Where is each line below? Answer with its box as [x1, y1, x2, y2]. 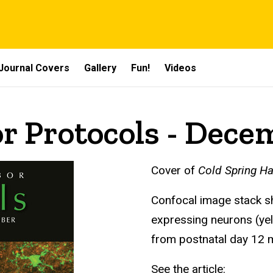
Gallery [84, 62, 116, 74]
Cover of [151, 163, 198, 178]
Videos [165, 62, 196, 74]
